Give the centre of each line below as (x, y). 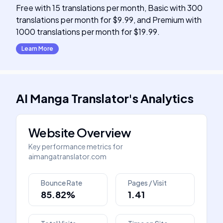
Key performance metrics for (76, 146)
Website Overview (80, 132)
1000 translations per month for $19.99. (88, 32)
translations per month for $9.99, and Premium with (109, 20)
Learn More (37, 49)
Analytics (167, 98)
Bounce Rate (61, 183)
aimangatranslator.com (67, 156)
